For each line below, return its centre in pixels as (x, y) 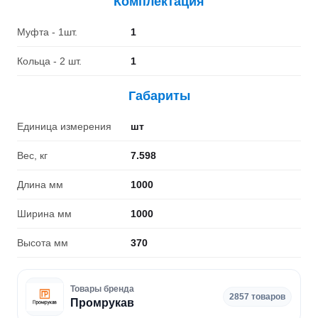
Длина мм (40, 185)
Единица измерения (64, 126)
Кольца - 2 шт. (49, 61)
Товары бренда (102, 289)
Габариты (159, 96)
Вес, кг (32, 155)
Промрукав (102, 303)
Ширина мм (44, 214)
